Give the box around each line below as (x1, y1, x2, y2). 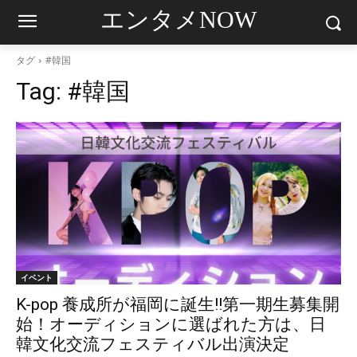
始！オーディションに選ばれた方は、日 (16, 315, 326, 334)
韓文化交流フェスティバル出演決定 (16, 335, 306, 354)
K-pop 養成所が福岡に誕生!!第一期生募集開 (16, 295, 339, 314)
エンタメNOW (100, 6, 257, 33)
